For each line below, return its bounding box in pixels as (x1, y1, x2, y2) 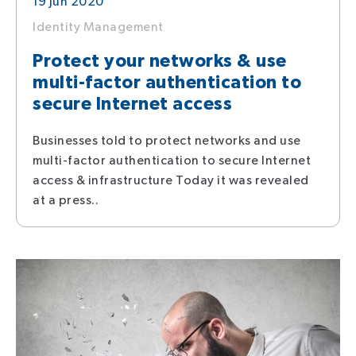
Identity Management (33, 20, 164, 36)
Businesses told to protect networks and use (33, 133, 301, 149)
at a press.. (33, 193, 99, 209)
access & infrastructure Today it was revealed (33, 173, 309, 189)
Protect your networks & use (33, 50, 287, 73)
